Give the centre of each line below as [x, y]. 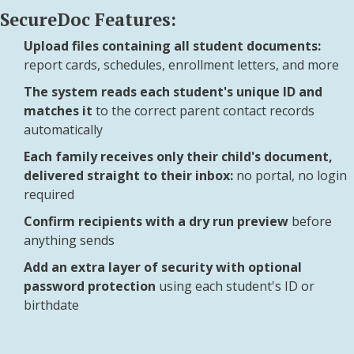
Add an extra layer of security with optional [162, 267]
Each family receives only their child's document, [178, 156]
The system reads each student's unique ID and [173, 91]
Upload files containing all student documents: [172, 45]
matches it [59, 110]
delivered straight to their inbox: [128, 175]
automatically [63, 129]
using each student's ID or [235, 286]
